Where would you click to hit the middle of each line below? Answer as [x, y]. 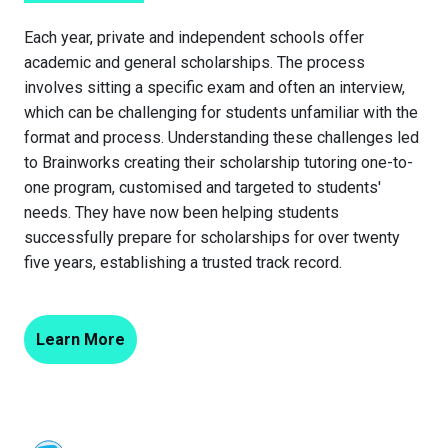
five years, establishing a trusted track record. [183, 262]
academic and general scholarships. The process [194, 62]
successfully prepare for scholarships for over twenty [212, 237]
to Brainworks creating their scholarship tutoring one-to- [218, 162]
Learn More [80, 339]
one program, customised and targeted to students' [202, 187]
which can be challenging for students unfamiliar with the [221, 112]
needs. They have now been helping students [181, 212]
